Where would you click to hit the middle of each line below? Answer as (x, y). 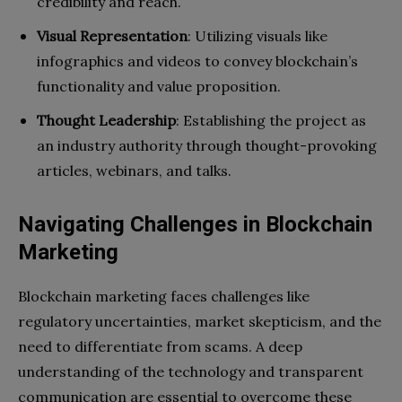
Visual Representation (112, 35)
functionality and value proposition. (159, 86)
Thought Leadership (106, 120)
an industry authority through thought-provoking (207, 145)
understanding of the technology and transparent (191, 371)
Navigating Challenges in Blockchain (195, 224)
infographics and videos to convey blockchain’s (197, 61)
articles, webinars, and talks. (134, 170)
